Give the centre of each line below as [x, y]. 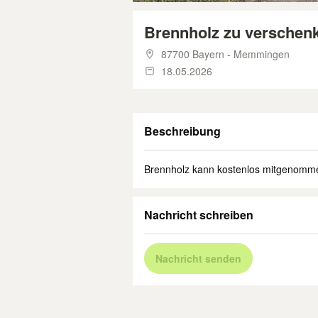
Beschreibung [182, 131]
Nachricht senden [198, 258]
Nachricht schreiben [199, 215]
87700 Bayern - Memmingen [225, 54]
